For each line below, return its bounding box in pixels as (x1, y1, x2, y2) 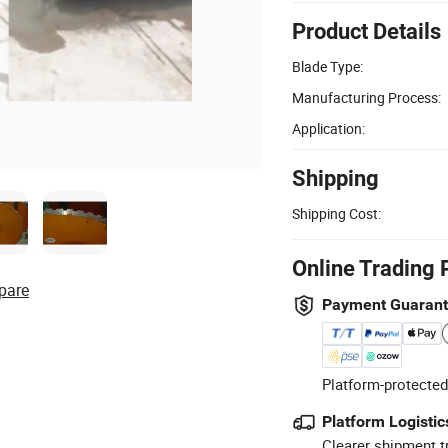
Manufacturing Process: (292, 87, 441, 107)
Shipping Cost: (292, 203, 381, 223)
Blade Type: (292, 56, 363, 76)
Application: (292, 118, 365, 138)
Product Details (292, 18, 441, 44)
